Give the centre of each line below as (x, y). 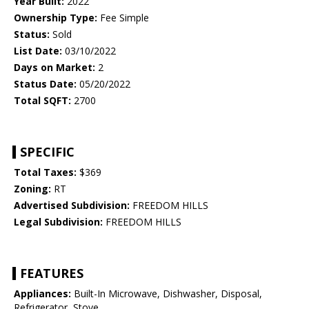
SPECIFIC (47, 152)
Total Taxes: (45, 172)
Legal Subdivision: (58, 222)
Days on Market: (54, 68)
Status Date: (45, 84)
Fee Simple (123, 18)
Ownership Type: (56, 18)
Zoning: (32, 189)
